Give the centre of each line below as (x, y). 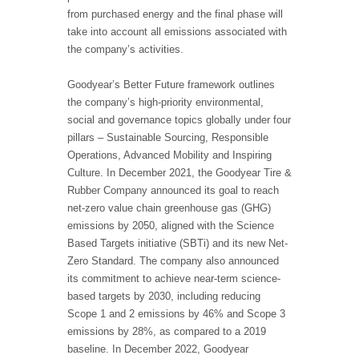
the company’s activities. (125, 50)
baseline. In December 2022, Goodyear (158, 349)
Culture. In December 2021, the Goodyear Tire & (179, 173)
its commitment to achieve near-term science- (174, 279)
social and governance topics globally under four (179, 120)
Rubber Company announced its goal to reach (173, 191)
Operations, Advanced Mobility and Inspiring (169, 155)
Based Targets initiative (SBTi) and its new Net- (177, 244)
